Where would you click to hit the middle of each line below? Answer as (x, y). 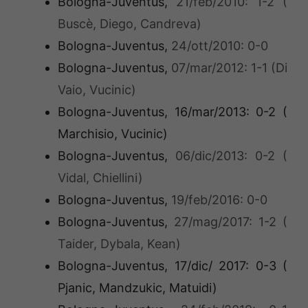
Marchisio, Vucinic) (113, 134)
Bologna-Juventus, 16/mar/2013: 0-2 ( (173, 112)
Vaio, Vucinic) (97, 90)
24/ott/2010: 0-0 (220, 46)
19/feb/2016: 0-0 (219, 200)
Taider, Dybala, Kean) (119, 244)
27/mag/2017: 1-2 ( (231, 222)
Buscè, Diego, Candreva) (130, 24)
